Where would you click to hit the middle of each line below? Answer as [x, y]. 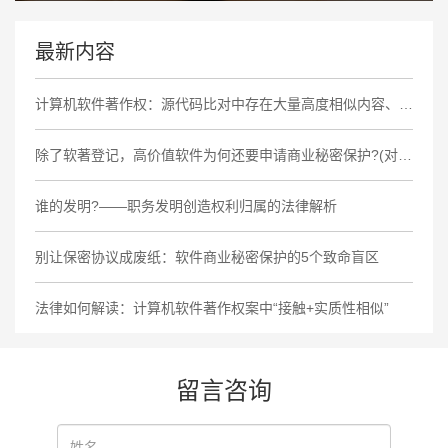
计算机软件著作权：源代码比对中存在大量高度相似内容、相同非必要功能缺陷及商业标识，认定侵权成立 [406, 104]
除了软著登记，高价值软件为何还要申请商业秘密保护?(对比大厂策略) [405, 155]
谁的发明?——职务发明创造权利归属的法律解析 [186, 206]
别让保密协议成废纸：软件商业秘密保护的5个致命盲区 [207, 257]
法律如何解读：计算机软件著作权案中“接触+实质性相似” [212, 308]
